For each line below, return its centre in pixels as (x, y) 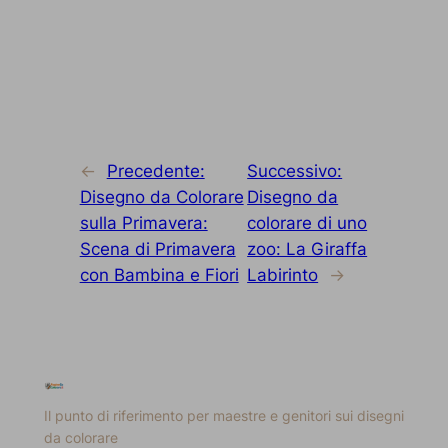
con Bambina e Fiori (159, 274)
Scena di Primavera (157, 248)
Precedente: (155, 170)
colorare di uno (307, 222)
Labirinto (283, 274)
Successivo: (295, 170)
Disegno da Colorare (161, 196)
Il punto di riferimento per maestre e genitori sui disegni (223, 415)
